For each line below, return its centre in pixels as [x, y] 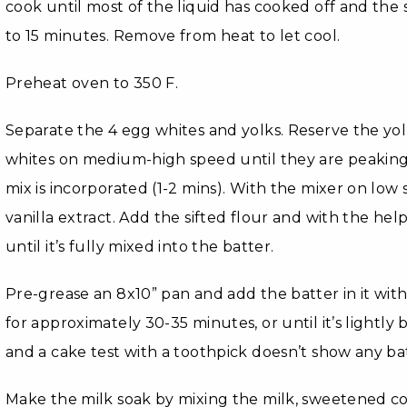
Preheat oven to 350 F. [92, 83]
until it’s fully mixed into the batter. [139, 247]
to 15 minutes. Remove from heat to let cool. [173, 36]
